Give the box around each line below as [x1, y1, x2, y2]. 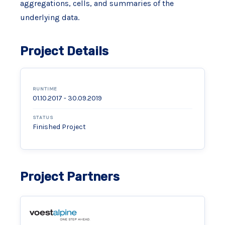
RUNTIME [32, 86, 58, 92]
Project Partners [20, 170, 120, 184]
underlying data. [20, 13, 79, 23]
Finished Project [32, 123, 86, 132]
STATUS [32, 115, 54, 121]
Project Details [20, 44, 108, 59]
